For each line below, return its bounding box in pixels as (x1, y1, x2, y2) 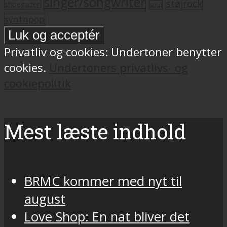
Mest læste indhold (4, 118, 186, 145)
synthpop (5, 13, 45, 26)
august (24, 190, 65, 208)
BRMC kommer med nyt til (24, 172, 182, 190)
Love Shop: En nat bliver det (24, 207, 190, 225)
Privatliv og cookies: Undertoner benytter (4, 44, 221, 60)
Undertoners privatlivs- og (49, 60, 188, 76)
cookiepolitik (4, 75, 71, 92)
